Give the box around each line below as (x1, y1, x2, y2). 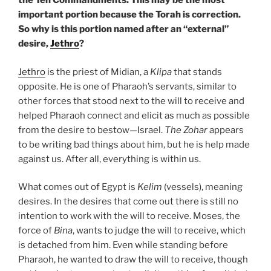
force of (18, 225, 54, 237)
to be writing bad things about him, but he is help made (18, 139, 250, 150)
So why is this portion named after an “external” (18, 24, 229, 35)
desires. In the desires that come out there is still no (18, 196, 238, 207)
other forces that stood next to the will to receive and (18, 95, 244, 106)
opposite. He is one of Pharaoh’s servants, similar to (18, 80, 237, 92)
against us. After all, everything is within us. (18, 153, 201, 165)
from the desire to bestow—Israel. (18, 124, 165, 135)
